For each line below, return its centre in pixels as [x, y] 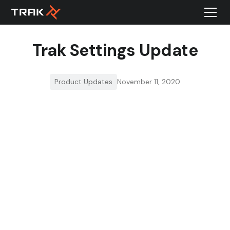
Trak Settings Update [115, 50]
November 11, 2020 [149, 82]
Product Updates [83, 82]
